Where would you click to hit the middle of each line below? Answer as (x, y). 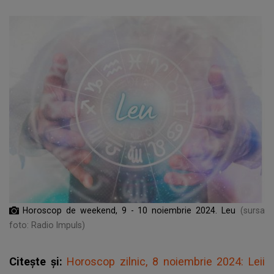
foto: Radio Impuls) (47, 225)
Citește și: (38, 261)
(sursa (253, 210)
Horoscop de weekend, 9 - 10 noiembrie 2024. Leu (129, 210)
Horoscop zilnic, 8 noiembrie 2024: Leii (166, 261)
